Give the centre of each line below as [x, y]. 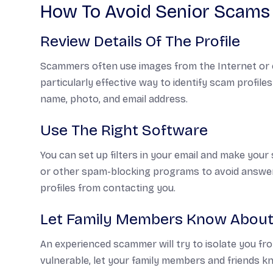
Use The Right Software [124, 130]
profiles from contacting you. [108, 188]
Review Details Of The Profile [140, 41]
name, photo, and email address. [114, 99]
